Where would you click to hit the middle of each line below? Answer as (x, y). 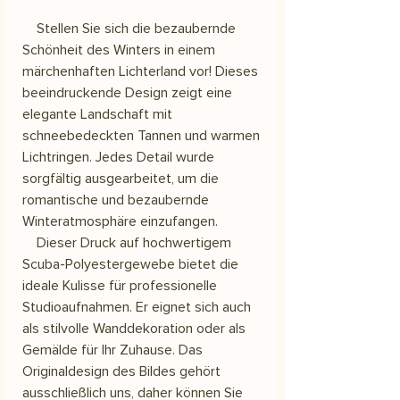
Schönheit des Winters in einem (119, 50)
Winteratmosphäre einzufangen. (120, 221)
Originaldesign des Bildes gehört (121, 371)
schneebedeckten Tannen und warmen (141, 135)
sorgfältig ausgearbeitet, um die (121, 178)
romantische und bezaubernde (116, 200)
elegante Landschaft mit (97, 114)
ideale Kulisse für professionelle (120, 285)
